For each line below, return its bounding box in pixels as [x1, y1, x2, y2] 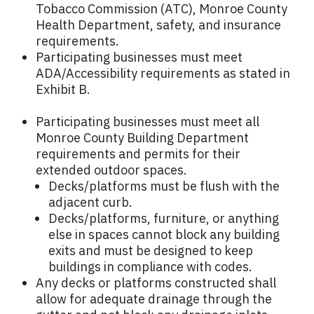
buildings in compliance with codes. [48, 259, 252, 275]
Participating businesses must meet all [36, 114, 259, 130]
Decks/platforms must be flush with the [48, 178, 280, 195]
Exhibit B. [36, 81, 90, 98]
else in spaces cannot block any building [48, 226, 280, 243]
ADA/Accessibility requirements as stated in [36, 65, 290, 82]
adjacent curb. [48, 194, 132, 211]
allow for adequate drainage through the [36, 291, 272, 308]
